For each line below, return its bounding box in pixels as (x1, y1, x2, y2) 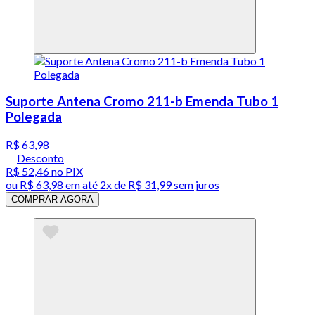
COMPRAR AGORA (11, 194, 94, 205)
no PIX (49, 165, 83, 178)
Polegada (6, 109, 62, 125)
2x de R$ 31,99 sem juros (100, 178, 219, 191)
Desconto (17, 151, 64, 165)
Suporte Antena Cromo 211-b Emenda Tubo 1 (6, 94, 278, 110)
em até (63, 178, 100, 191)
